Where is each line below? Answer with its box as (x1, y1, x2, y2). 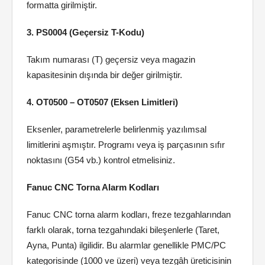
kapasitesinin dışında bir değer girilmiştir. (27, 70, 182, 80)
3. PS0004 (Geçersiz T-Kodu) (27, 27, 144, 37)
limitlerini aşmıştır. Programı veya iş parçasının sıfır (27, 140, 225, 150)
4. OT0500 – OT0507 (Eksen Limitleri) (27, 97, 178, 107)
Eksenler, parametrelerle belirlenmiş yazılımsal (27, 124, 206, 134)
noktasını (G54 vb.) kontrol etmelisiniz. (27, 155, 175, 165)
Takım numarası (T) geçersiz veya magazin (27, 54, 195, 64)
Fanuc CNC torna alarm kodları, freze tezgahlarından (27, 209, 231, 219)
